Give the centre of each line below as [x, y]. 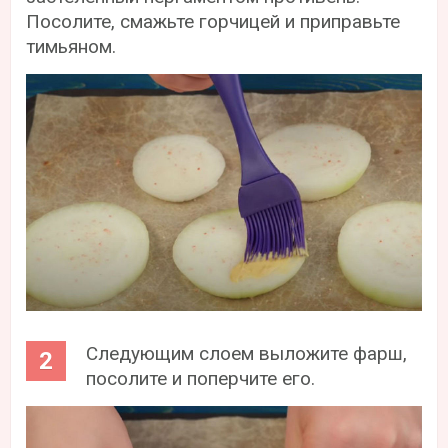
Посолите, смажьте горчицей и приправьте [213, 21]
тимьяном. [71, 46]
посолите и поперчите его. [201, 379]
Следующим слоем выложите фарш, [247, 354]
